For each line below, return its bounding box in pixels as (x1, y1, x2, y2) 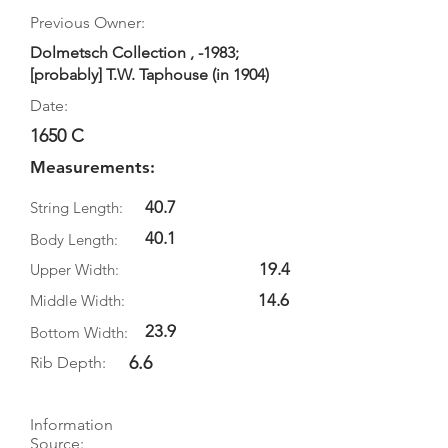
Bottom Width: (30, 323, 128, 342)
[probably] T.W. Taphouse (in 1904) (30, 65, 269, 84)
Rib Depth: (30, 353, 106, 372)
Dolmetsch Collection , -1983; (30, 43, 239, 62)
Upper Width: (30, 260, 119, 279)
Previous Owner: (30, 13, 145, 32)
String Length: (30, 198, 123, 217)
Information (30, 415, 113, 434)
